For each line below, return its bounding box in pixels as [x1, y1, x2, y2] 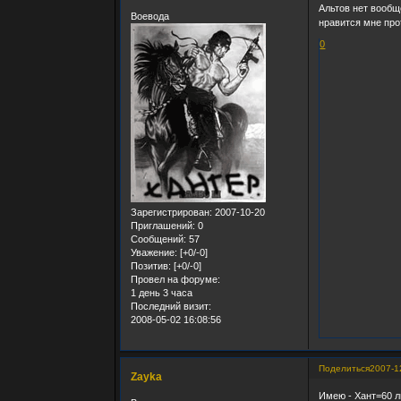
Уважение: [131, 247, 178, 259]
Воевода [131, 11, 170, 22]
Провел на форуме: [131, 274, 221, 286]
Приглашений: [131, 220, 196, 232]
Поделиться [319, 363, 371, 374]
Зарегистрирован [131, 207, 210, 218]
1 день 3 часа [131, 287, 193, 299]
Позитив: [131, 260, 172, 272]
